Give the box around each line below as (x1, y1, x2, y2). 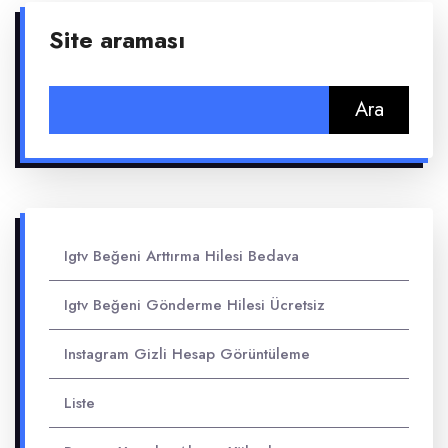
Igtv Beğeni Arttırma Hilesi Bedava (64, 245, 299, 267)
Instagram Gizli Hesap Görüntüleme (64, 343, 310, 365)
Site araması (49, 23, 185, 57)
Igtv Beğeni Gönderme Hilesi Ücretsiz (64, 294, 325, 316)
